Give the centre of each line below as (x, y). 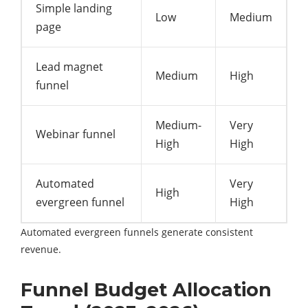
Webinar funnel (76, 134)
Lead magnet (69, 66)
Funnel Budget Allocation (146, 289)
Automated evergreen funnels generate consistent (137, 232)
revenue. (41, 249)
